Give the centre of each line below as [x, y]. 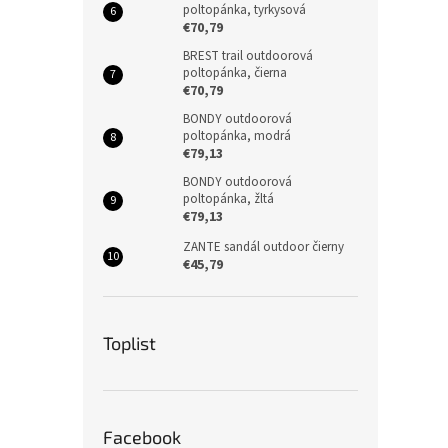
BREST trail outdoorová [248, 56]
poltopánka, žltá [228, 199]
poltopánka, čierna [235, 73]
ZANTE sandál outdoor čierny [263, 247]
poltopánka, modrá [237, 136]
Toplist [129, 343]
